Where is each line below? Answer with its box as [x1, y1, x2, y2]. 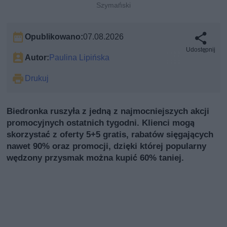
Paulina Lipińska [49, 53, 110, 63]
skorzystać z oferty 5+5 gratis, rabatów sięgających [7, 129, 214, 140]
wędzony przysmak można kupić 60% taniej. [7, 153, 184, 163]
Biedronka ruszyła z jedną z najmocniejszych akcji [7, 106, 210, 117]
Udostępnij [185, 46, 215, 54]
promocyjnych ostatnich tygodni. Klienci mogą [7, 118, 195, 128]
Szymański [96, 1, 131, 10]
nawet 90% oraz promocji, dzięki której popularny [7, 141, 207, 152]
